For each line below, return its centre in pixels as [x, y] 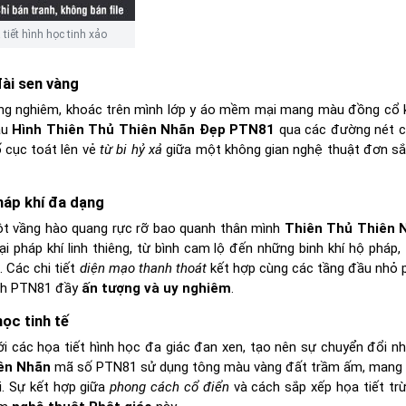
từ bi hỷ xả [131, 150]
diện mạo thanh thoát [143, 269]
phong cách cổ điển [169, 387]
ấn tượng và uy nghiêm [156, 289]
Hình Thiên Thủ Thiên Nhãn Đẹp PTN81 [144, 130]
